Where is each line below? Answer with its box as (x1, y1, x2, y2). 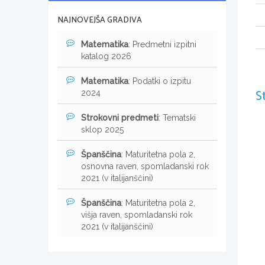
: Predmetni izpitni (128, 39, 196, 49)
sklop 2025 (81, 124, 124, 134)
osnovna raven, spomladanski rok (81, 161, 209, 171)
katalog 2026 (81, 51, 131, 61)
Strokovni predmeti (81, 112, 159, 122)
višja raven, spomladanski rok (81, 209, 192, 219)
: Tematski (159, 112, 196, 122)
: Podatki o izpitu (128, 76, 191, 86)
